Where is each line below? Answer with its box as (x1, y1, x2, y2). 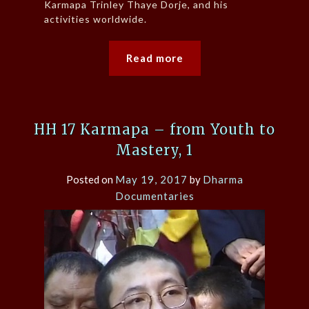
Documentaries (114, 189, 195, 202)
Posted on (66, 172, 115, 186)
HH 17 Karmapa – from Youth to (34, 120, 275, 138)
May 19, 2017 (114, 172, 188, 186)
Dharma (202, 172, 243, 186)
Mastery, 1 (116, 141, 193, 159)
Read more (126, 52, 183, 65)
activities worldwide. (44, 13, 147, 26)
